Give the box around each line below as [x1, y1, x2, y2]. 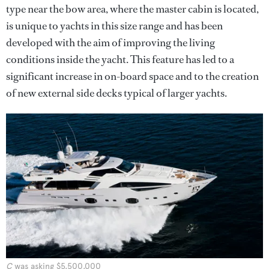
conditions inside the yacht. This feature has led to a [6, 52, 234, 67]
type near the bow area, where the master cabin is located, [6, 2, 259, 16]
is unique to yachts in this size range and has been [6, 19, 223, 33]
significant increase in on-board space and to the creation [6, 69, 259, 83]
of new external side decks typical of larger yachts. [6, 86, 227, 100]
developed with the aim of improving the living [6, 35, 215, 50]
